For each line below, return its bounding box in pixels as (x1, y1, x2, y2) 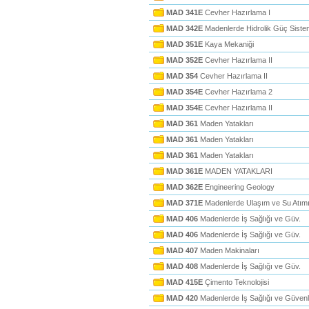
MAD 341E (166, 8, 203, 17)
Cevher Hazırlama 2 (203, 88, 272, 96)
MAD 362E (166, 183, 203, 191)
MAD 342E (166, 24, 203, 32)
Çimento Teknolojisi (203, 278, 269, 286)
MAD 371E (166, 199, 203, 207)
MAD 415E (166, 278, 203, 286)
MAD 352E (166, 56, 203, 64)
